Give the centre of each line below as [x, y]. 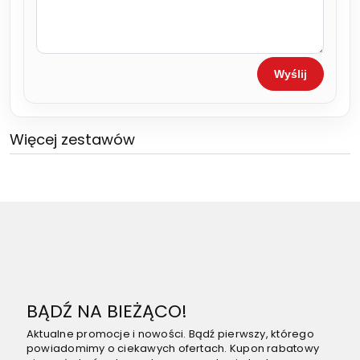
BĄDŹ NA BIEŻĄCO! [107, 311]
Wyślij [290, 74]
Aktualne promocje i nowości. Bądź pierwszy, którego [170, 333]
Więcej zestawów [72, 139]
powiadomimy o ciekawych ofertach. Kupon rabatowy [173, 348]
